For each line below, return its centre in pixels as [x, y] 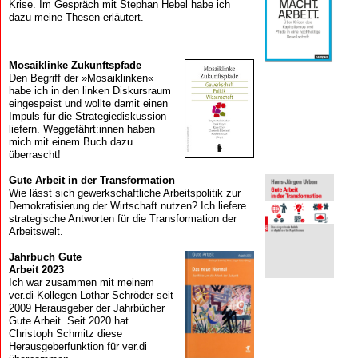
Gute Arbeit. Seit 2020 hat [68, 320]
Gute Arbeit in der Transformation [91, 180]
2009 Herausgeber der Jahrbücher [86, 308]
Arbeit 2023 [36, 269]
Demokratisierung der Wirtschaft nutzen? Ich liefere [127, 205]
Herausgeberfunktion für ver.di [78, 346]
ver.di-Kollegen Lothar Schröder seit [91, 295]
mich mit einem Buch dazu [70, 141]
